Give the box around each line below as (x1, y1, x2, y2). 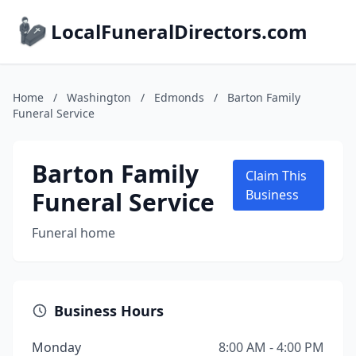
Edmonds (154, 90, 204, 105)
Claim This (245, 167, 307, 184)
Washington (67, 90, 131, 105)
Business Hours (54, 301, 164, 320)
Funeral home (32, 224, 115, 242)
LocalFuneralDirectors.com (51, 18, 308, 44)
